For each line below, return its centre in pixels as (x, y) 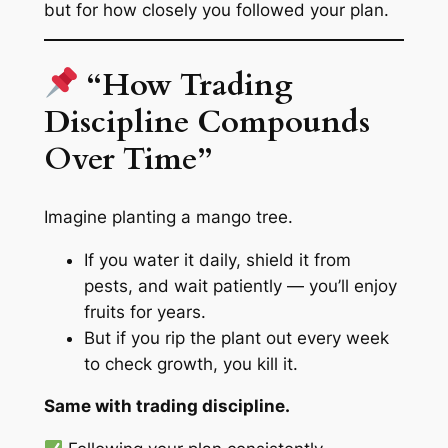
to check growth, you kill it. (190, 363)
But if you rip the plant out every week (236, 337)
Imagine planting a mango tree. (168, 216)
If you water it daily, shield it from (217, 259)
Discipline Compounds (206, 122)
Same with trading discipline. (166, 406)
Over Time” (127, 159)
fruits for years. (144, 311)
